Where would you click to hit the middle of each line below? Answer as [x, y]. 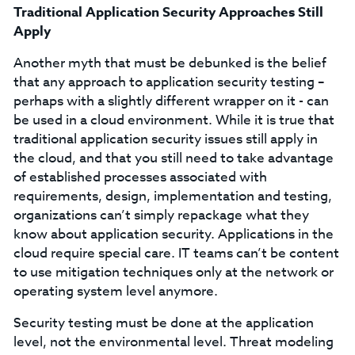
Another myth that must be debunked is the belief [170, 63]
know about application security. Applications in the [173, 234]
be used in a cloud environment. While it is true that [174, 120]
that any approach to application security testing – [168, 82]
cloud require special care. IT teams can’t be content [176, 253]
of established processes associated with [140, 177]
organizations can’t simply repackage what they [161, 215]
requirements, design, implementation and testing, [172, 196]
